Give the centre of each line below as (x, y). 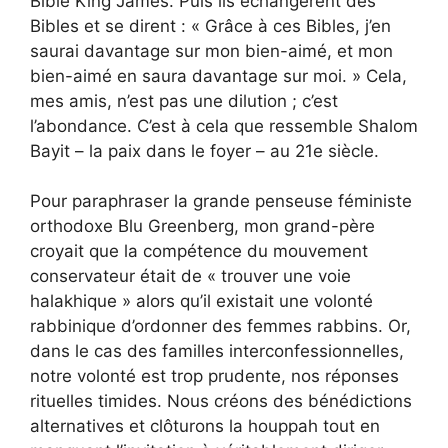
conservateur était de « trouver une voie (190, 276)
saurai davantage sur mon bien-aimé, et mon (211, 50)
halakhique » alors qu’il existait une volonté (201, 301)
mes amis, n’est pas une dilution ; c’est (184, 100)
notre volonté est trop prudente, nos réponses (214, 376)
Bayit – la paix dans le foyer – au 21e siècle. (204, 150)
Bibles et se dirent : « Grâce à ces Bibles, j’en (210, 25)
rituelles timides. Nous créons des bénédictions (221, 401)
